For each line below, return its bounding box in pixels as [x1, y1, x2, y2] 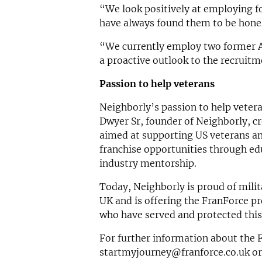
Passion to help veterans [99, 77, 215, 89]
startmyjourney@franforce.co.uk [99, 246, 250, 258]
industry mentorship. [99, 157, 196, 169]
